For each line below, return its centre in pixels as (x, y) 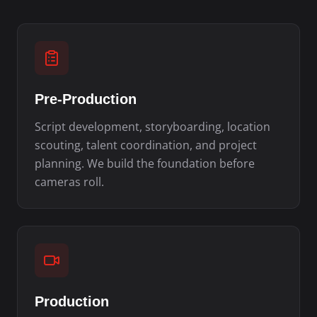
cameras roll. (69, 181)
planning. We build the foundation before (145, 163)
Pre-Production (86, 99)
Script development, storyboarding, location (152, 126)
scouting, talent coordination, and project (146, 145)
